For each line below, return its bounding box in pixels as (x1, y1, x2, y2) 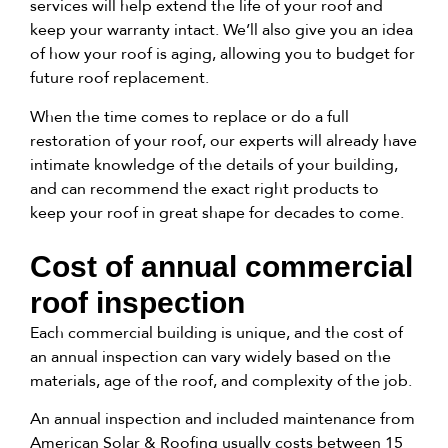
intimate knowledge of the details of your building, (30, 154, 398, 174)
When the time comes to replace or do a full (30, 106, 349, 126)
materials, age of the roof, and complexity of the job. (30, 370, 412, 390)
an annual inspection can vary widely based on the (30, 346, 391, 366)
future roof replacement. (30, 68, 209, 88)
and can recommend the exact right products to (30, 178, 379, 198)
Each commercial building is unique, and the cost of (30, 322, 403, 342)
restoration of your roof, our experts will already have (30, 130, 417, 150)
